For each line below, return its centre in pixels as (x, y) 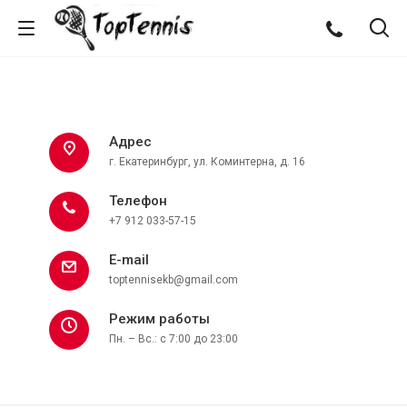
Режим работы (159, 319)
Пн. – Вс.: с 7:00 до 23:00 (174, 339)
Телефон (138, 201)
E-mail (129, 260)
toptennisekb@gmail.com (174, 280)
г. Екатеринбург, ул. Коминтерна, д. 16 (207, 162)
